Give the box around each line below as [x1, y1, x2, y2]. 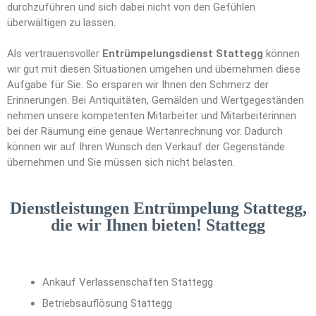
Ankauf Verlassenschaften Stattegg [42, 276, 213, 289]
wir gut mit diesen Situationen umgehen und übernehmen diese [7, 63, 300, 76]
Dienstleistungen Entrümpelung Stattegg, [9, 199, 307, 218]
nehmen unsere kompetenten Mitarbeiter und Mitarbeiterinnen [7, 109, 296, 123]
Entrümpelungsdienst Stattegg [102, 47, 263, 61]
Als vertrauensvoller [7, 47, 102, 61]
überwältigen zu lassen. [7, 16, 116, 30]
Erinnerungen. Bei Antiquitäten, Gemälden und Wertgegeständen [7, 94, 304, 107]
